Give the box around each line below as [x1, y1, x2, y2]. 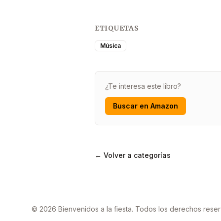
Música [100, 41, 121, 49]
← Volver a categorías [95, 150, 171, 159]
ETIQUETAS [95, 23, 139, 33]
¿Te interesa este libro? [105, 81, 181, 90]
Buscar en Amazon [113, 101, 178, 110]
